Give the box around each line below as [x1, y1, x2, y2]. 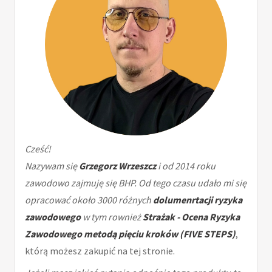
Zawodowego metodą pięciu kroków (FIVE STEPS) [25, 227, 236, 240]
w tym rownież [81, 210, 143, 223]
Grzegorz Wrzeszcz [79, 159, 156, 172]
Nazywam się [25, 159, 79, 172]
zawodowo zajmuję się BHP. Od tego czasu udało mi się [25, 176, 246, 189]
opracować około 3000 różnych [25, 193, 153, 206]
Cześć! [25, 142, 51, 155]
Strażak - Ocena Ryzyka [143, 210, 240, 223]
